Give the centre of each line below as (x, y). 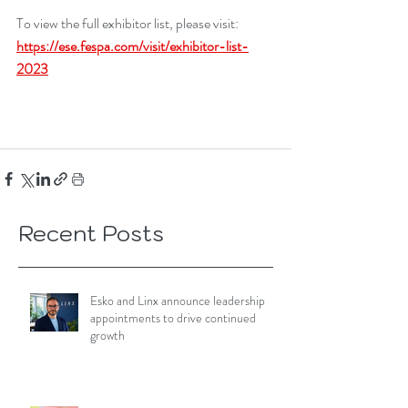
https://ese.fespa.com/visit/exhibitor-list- (133, 46)
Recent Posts (91, 233)
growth (107, 335)
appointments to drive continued (173, 317)
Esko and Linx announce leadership (178, 300)
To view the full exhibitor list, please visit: (129, 23)
